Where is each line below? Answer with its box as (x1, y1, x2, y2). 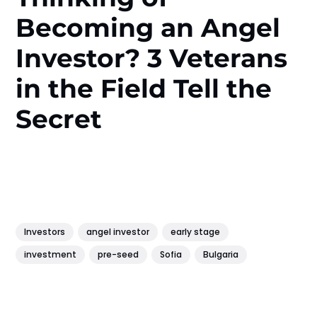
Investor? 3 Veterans (16, 42, 288, 74)
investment (24, 248, 77, 260)
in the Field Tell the (16, 72, 272, 104)
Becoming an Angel (16, 11, 281, 43)
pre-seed (98, 248, 139, 260)
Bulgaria (203, 248, 239, 260)
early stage (171, 225, 221, 238)
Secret (16, 103, 103, 134)
